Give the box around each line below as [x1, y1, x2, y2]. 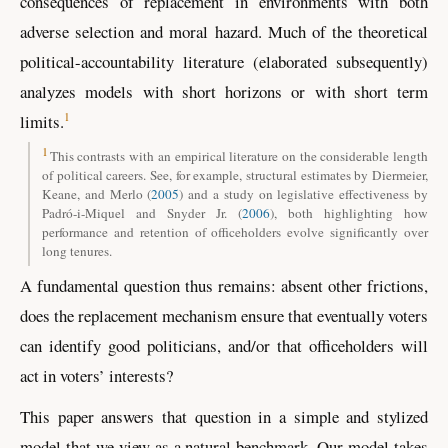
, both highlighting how [274, 203, 428, 222]
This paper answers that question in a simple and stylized [20, 404, 428, 428]
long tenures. [42, 241, 112, 260]
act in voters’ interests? [20, 363, 173, 387]
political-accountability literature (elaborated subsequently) [20, 50, 428, 74]
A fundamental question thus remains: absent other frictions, [20, 273, 428, 297]
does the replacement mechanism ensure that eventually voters [20, 303, 428, 327]
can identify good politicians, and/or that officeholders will [20, 333, 428, 357]
